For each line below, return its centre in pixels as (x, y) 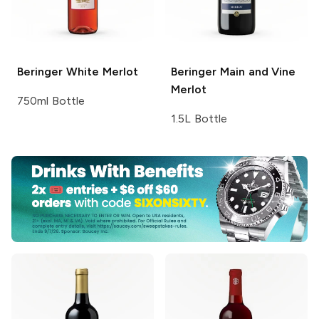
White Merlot (100, 71)
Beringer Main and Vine (234, 71)
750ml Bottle (51, 100)
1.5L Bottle (199, 118)
